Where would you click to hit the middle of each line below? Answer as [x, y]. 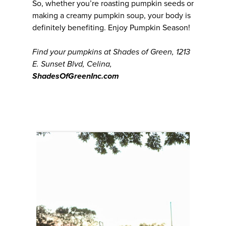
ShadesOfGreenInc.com [76, 76]
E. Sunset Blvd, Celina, [72, 64]
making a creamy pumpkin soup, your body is [111, 15]
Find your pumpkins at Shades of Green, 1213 [111, 52]
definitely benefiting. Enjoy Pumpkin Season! [111, 27]
